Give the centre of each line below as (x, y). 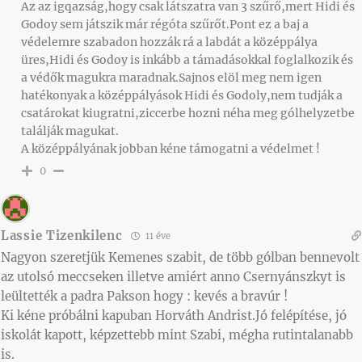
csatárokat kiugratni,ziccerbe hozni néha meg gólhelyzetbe (188, 113)
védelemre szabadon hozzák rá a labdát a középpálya (169, 42)
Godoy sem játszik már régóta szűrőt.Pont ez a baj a (165, 24)
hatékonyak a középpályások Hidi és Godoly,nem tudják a (182, 95)
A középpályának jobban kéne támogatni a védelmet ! (170, 148)
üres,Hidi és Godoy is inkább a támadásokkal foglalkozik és (187, 59)
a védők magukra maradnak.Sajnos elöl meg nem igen (171, 77)
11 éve (156, 236)
